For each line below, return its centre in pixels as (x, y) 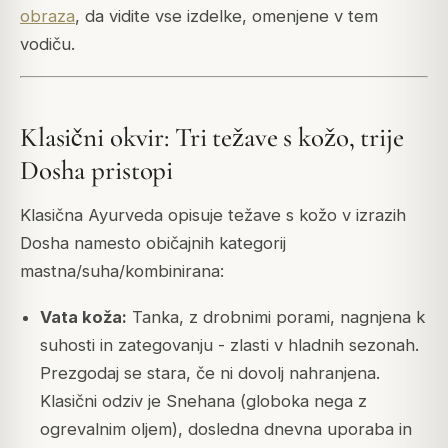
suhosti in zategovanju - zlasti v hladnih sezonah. (229, 344)
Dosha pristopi (97, 171)
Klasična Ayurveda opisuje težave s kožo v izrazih (213, 214)
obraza (47, 15)
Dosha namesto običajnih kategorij (153, 242)
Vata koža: (83, 316)
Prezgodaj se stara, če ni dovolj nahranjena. (209, 372)
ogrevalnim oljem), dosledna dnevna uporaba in (225, 428)
